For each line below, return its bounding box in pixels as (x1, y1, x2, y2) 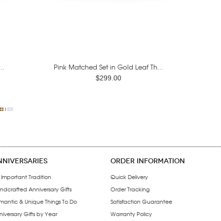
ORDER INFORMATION (110, 157, 185, 165)
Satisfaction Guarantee (110, 197, 172, 205)
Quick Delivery (110, 173, 148, 181)
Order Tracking (110, 185, 149, 193)
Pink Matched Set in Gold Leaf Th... (53, 62, 163, 72)
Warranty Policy (110, 210, 152, 218)
